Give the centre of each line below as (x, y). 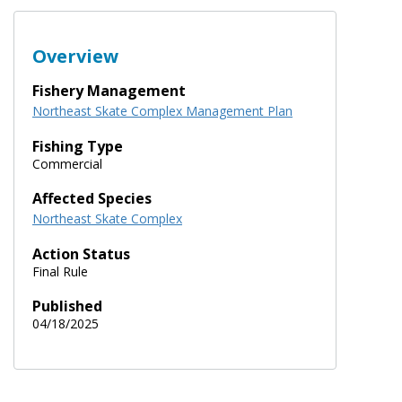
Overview (75, 56)
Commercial (67, 163)
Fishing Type (78, 146)
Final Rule (60, 271)
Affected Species (92, 198)
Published (67, 306)
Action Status (81, 253)
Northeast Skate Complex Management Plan (162, 110)
